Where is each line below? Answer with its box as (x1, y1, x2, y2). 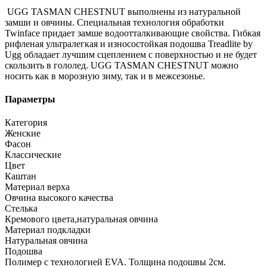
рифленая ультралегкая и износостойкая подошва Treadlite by (5, 38, 253, 49)
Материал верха (5, 182, 70, 193)
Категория (5, 117, 47, 128)
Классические (5, 150, 61, 160)
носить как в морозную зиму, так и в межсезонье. (5, 70, 205, 81)
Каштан (5, 171, 36, 182)
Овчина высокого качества (5, 193, 113, 203)
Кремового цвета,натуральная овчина (5, 214, 158, 225)
